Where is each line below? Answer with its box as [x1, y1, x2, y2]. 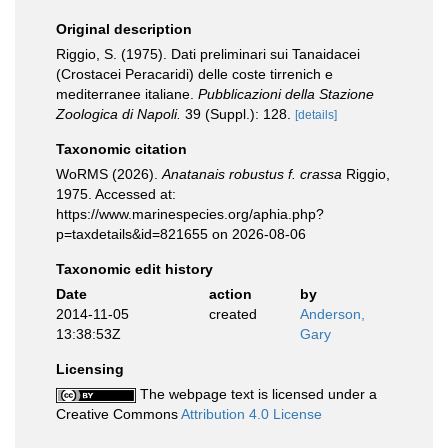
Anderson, [300, 306, 365, 322]
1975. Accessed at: [56, 186, 176, 202]
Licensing [56, 361, 124, 377]
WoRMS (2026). [56, 166, 162, 182]
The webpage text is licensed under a [136, 386, 377, 402]
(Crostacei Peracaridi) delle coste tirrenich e [56, 66, 333, 82]
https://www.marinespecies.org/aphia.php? [56, 206, 324, 222]
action [208, 286, 252, 302]
